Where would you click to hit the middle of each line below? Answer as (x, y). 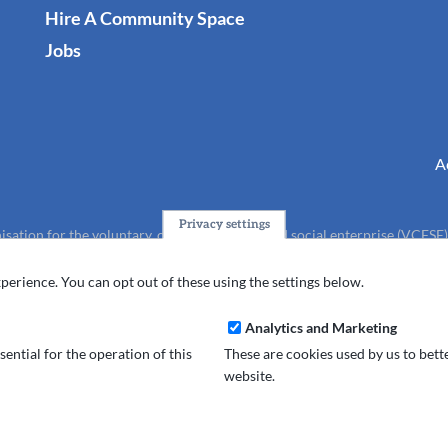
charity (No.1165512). (224, 257)
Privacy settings (224, 224)
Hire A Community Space (144, 18)
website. (249, 375)
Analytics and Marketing (320, 327)
